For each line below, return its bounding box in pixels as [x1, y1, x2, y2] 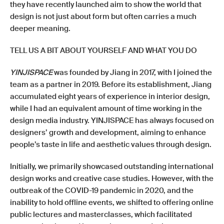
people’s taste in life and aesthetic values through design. [10, 139, 211, 149]
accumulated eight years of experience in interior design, [10, 91, 210, 101]
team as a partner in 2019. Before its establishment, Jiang [10, 79, 211, 89]
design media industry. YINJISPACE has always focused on [10, 115, 214, 125]
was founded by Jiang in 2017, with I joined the [54, 67, 212, 77]
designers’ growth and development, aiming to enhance [10, 127, 206, 137]
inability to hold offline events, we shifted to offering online [10, 197, 213, 207]
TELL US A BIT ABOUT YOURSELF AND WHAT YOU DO [10, 45, 197, 55]
